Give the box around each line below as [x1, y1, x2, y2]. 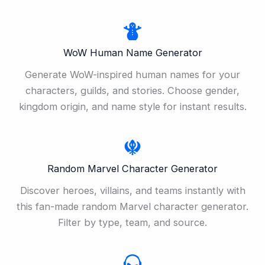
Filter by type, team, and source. [58, 216, 207, 229]
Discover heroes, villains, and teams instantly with [20, 185, 245, 197]
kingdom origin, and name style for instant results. [18, 101, 247, 113]
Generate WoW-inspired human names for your [25, 69, 240, 81]
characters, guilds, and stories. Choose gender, [25, 85, 240, 97]
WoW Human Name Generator [63, 47, 202, 59]
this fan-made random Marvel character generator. [17, 201, 248, 213]
